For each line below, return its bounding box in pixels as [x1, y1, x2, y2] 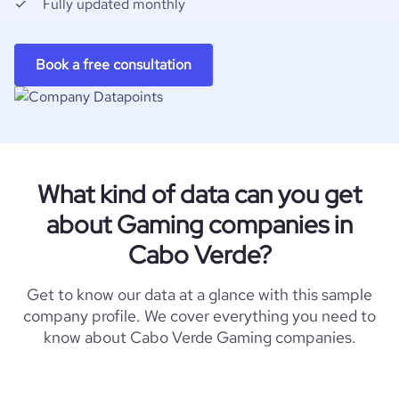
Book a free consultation [36, 55, 191, 74]
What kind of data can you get [37, 177, 362, 211]
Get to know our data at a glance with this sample [27, 284, 372, 305]
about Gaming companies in [46, 208, 353, 241]
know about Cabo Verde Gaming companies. [43, 327, 356, 347]
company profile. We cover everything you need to [23, 305, 376, 326]
